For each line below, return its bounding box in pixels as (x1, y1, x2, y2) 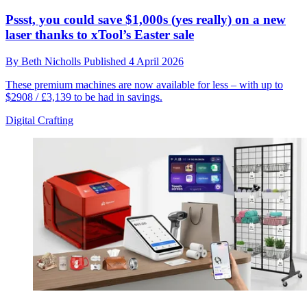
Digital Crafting (5, 114, 73, 127)
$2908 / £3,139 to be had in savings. (5, 91, 162, 103)
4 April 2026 (129, 56, 184, 68)
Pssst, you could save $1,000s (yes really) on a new (5, 12, 286, 27)
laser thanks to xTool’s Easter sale (5, 27, 194, 42)
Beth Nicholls (21, 56, 84, 68)
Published (84, 56, 129, 68)
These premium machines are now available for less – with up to (5, 79, 283, 91)
